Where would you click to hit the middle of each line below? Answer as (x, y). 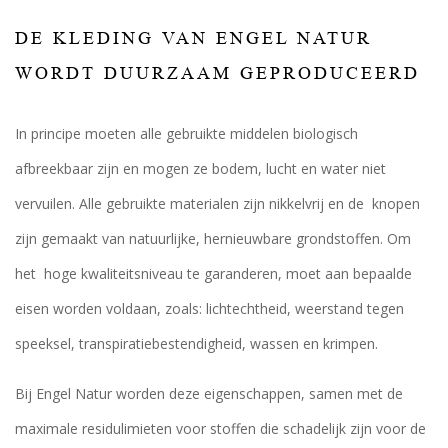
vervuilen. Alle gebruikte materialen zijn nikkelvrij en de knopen (217, 203)
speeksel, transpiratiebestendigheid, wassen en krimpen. (196, 343)
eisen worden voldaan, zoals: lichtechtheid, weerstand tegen (209, 308)
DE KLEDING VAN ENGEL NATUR (193, 38)
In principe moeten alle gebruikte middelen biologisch (186, 133)
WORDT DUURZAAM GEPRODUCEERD (217, 73)
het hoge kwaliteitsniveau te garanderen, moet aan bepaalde (213, 273)
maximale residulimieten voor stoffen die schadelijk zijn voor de (220, 428)
